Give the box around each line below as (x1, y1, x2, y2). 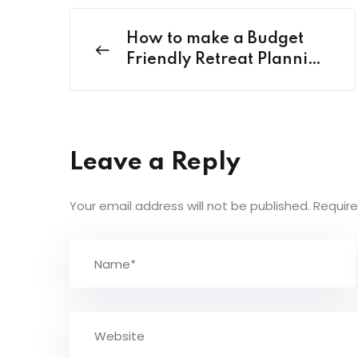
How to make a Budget (126, 31, 304, 48)
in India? (126, 73, 196, 89)
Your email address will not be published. (70, 197, 310, 215)
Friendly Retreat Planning (126, 52, 328, 69)
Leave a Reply (70, 150, 241, 176)
